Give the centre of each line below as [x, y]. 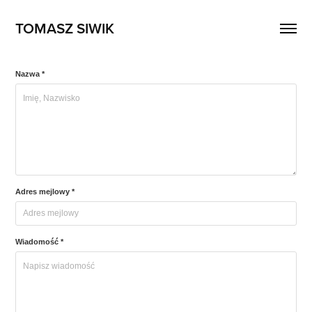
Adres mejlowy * [45, 192]
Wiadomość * [40, 242]
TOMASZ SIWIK [65, 28]
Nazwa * [30, 74]
